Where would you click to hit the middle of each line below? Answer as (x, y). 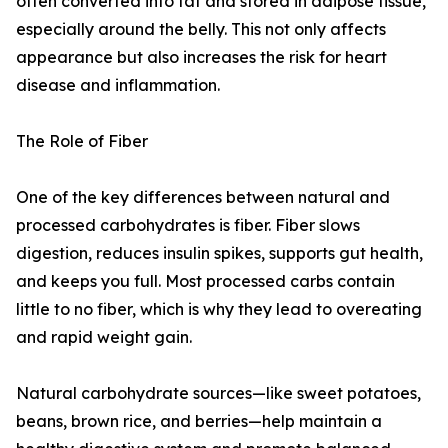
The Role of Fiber (82, 141)
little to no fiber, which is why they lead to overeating (219, 309)
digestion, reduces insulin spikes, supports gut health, (219, 253)
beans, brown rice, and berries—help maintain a (199, 421)
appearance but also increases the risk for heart (201, 57)
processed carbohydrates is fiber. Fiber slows (188, 225)
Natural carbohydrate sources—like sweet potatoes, (218, 393)
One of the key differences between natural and (203, 197)
